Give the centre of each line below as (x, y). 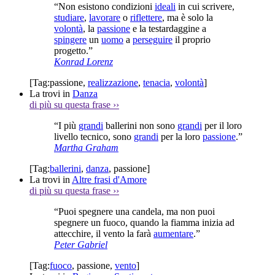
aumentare (173, 233)
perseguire (153, 39)
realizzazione (113, 82)
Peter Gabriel (81, 244)
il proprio (192, 39)
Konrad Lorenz (83, 61)
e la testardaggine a (168, 28)
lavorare (105, 17)
